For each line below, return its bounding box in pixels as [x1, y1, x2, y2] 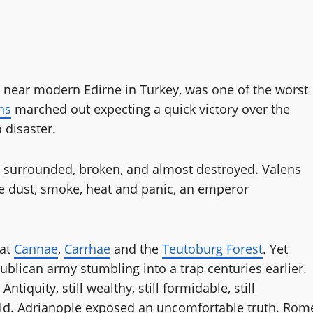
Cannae [14, 240, 58, 257]
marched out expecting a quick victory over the [11, 100, 290, 117]
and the [110, 240, 162, 257]
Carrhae [64, 240, 110, 257]
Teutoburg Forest [162, 240, 263, 257]
